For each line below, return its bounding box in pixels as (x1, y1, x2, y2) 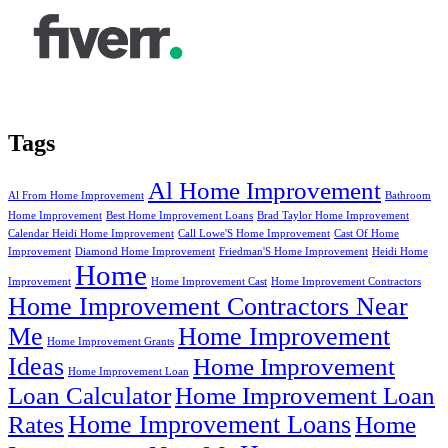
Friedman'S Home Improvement (219, 246, 368, 258)
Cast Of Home (334, 228, 399, 240)
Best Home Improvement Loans (106, 210, 253, 222)
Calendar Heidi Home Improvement (8, 228, 174, 240)
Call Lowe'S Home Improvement (178, 228, 330, 240)
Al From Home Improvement (8, 190, 144, 202)
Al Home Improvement (148, 177, 381, 205)
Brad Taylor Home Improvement (257, 210, 409, 222)
